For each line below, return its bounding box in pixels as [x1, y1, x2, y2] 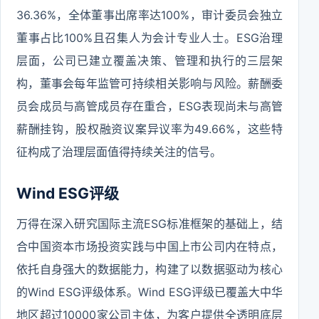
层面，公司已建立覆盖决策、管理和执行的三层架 [16, 53, 283, 68]
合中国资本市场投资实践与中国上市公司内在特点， [16, 239, 283, 253]
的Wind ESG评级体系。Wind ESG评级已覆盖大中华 [16, 285, 283, 299]
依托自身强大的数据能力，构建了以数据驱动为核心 [16, 262, 283, 276]
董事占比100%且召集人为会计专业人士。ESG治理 [16, 31, 283, 45]
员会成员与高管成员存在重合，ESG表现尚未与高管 [16, 99, 283, 113]
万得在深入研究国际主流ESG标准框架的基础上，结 [16, 216, 283, 231]
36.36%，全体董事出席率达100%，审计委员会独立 [16, 8, 283, 22]
